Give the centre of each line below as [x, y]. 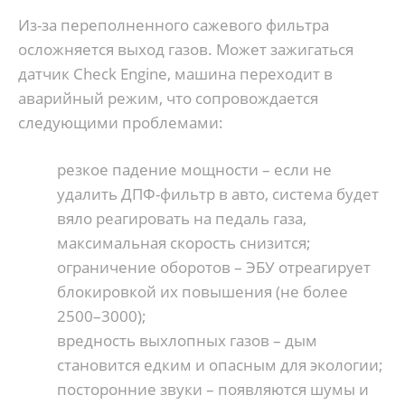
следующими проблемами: [121, 122]
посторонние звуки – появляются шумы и [212, 390]
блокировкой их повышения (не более [202, 292]
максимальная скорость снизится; [184, 243]
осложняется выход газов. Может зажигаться [186, 49]
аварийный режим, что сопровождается [168, 98]
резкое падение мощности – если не [194, 170]
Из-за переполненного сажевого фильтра [174, 24]
